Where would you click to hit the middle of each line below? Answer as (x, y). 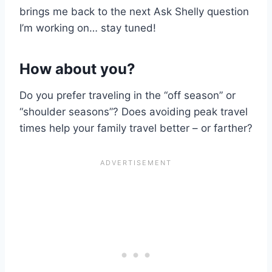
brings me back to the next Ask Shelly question (134, 11)
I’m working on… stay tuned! (88, 28)
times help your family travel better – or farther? (136, 128)
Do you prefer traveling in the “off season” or (127, 95)
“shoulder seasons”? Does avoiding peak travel (134, 111)
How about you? (77, 69)
